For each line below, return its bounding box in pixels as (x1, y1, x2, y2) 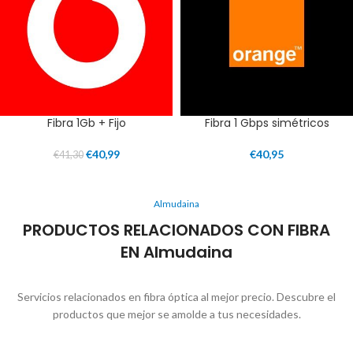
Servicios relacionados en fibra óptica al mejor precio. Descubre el (17, 290, 336, 304)
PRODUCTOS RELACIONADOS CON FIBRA (23, 219, 330, 242)
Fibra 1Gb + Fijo (46, 115, 126, 132)
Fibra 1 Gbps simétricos (204, 115, 329, 132)
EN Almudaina (121, 241, 232, 264)
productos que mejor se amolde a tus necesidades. (52, 307, 301, 321)
